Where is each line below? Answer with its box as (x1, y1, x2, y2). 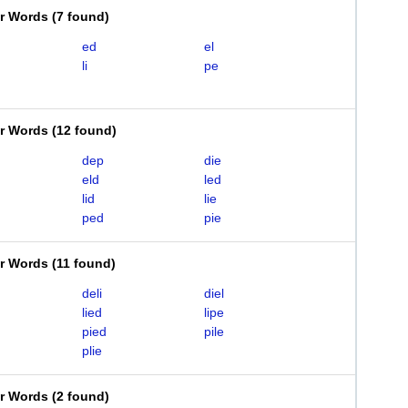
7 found (56, 9, 105, 24)
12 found (56, 123, 112, 138)
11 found (56, 256, 111, 270)
